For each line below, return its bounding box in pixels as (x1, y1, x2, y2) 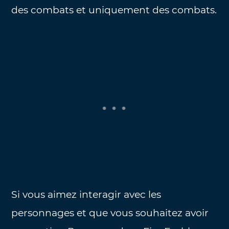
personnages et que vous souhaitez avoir (11, 207, 209, 219)
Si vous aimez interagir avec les (11, 189, 162, 201)
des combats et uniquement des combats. (11, 4, 217, 16)
